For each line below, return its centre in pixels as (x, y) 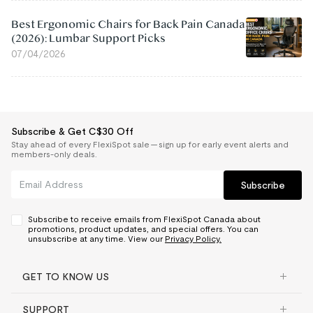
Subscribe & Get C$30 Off (72, 131)
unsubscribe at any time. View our (95, 238)
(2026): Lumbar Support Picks (88, 38)
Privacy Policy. (193, 238)
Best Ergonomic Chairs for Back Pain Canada (128, 24)
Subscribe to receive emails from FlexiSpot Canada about (144, 219)
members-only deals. (54, 154)
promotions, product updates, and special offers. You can (143, 228)
